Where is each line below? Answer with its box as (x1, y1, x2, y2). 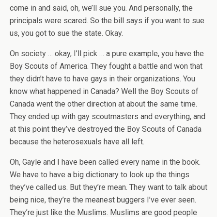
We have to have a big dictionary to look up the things (10, 170, 189, 179)
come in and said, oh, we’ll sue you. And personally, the (10, 3, 193, 13)
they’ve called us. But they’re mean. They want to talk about (10, 183, 207, 192)
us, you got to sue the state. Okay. (10, 29, 123, 38)
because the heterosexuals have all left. (10, 137, 144, 146)
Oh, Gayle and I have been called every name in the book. (10, 157, 201, 167)
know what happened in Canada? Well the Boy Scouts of (10, 87, 199, 96)
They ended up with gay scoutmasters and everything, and (10, 112, 205, 121)
